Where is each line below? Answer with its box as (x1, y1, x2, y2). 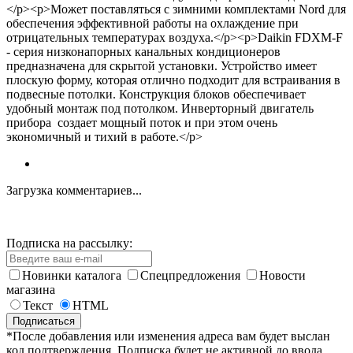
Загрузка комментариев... (6, 183, 142, 197)
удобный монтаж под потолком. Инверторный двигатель (6, 101, 314, 115)
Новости (259, 268, 306, 282)
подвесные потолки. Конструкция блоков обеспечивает (6, 87, 306, 101)
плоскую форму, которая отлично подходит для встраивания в (6, 72, 340, 87)
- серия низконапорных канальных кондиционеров (6, 44, 281, 58)
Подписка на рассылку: (6, 236, 132, 250)
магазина (6, 282, 55, 296)
